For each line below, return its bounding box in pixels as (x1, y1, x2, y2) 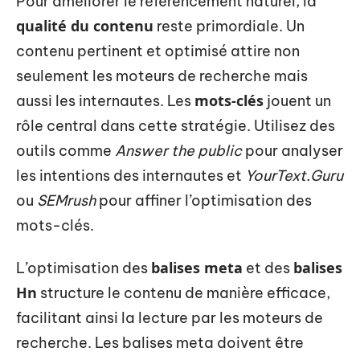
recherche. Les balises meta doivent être (16, 333, 304, 352)
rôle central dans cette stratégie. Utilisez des (16, 116, 335, 135)
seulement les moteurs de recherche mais (16, 66, 308, 85)
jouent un (264, 91, 331, 110)
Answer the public (115, 141, 242, 160)
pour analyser (242, 141, 343, 160)
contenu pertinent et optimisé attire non (16, 41, 300, 60)
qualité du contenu (16, 15, 153, 35)
